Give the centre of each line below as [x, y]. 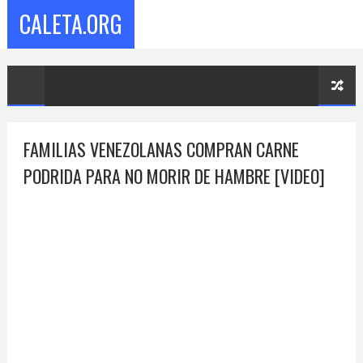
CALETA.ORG [70, 24]
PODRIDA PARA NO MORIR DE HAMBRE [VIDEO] [174, 176]
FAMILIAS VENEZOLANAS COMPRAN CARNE [161, 149]
